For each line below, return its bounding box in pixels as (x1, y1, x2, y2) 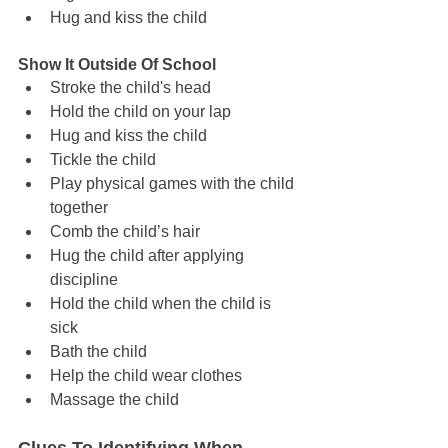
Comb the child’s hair (50, 223, 200, 241)
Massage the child (50, 391, 179, 409)
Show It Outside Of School (18, 56, 216, 74)
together (50, 199, 108, 217)
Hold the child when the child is (50, 295, 275, 313)
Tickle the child (50, 151, 156, 169)
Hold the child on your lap (50, 103, 231, 121)
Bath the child (50, 343, 147, 361)
